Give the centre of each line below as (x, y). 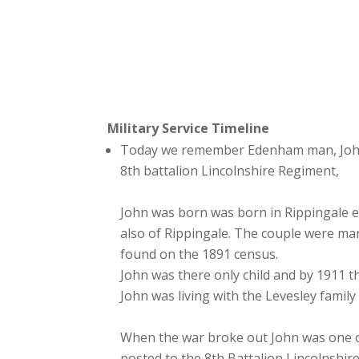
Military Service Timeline (189, 129)
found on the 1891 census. (200, 254)
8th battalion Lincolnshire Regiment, (230, 171)
